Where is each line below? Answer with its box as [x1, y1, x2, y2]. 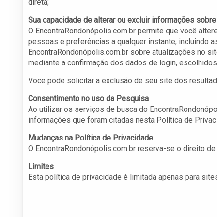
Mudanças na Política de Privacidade [28, 133, 153, 143]
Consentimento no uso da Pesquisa [28, 94, 149, 104]
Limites [28, 162, 54, 171]
